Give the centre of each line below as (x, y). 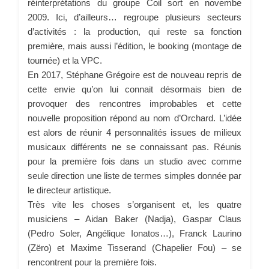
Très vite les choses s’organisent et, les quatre (134, 204)
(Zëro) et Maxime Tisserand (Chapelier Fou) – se (134, 247)
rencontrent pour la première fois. (92, 262)
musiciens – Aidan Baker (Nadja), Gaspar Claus (134, 219)
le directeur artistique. (69, 190)
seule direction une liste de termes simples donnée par (134, 175)
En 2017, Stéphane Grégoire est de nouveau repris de (134, 74)
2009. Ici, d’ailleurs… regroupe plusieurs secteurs (134, 17)
